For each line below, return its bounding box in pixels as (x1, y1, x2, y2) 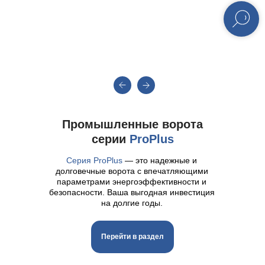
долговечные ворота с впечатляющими (55, 166, 208, 176)
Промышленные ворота (62, 118, 203, 131)
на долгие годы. (101, 198, 163, 208)
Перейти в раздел (101, 232, 164, 241)
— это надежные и (122, 156, 197, 165)
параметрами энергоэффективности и (57, 177, 206, 186)
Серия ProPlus (66, 156, 122, 165)
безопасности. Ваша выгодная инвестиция (49, 188, 215, 197)
